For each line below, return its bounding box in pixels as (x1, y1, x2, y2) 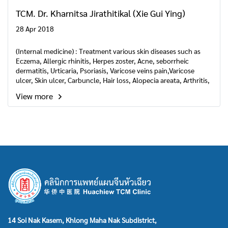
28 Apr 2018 (16, 24, 54, 33)
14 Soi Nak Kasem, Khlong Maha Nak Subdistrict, (8, 215, 157, 224)
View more (16, 91, 55, 101)
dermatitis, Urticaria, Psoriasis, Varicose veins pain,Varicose (16, 66, 194, 75)
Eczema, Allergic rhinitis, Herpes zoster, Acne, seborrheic (16, 56, 189, 65)
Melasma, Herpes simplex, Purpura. (16, 85, 124, 94)
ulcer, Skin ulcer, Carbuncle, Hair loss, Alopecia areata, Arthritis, (16, 75, 210, 84)
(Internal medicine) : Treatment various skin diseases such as (16, 46, 201, 55)
